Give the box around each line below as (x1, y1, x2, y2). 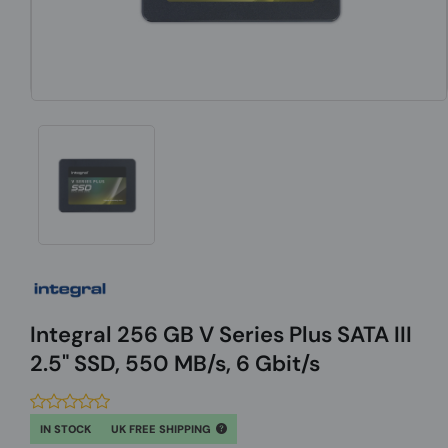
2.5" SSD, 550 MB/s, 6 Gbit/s (30, 348, 320, 378)
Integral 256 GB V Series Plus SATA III (30, 319, 412, 349)
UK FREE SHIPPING (111, 421, 214, 436)
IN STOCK (40, 421, 91, 436)
